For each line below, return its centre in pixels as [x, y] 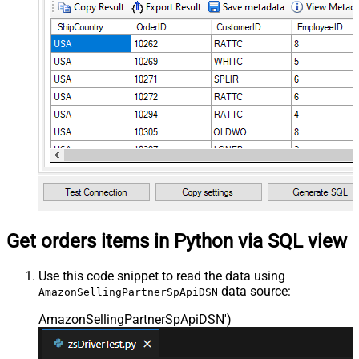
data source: [254, 291]
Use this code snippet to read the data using [162, 276]
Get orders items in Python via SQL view [177, 241]
